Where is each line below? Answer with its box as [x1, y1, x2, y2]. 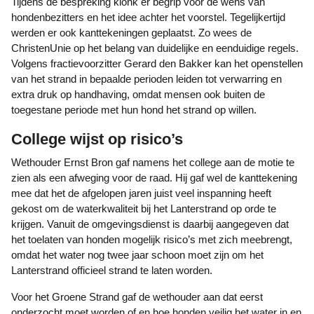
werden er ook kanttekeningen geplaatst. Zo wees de [11, 27, 252, 39]
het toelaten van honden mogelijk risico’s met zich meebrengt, [11, 233, 292, 245]
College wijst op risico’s [11, 130, 183, 148]
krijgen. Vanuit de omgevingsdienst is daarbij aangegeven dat [11, 218, 289, 230]
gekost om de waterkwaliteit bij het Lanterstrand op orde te [11, 203, 276, 214]
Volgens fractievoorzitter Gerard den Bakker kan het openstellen [11, 57, 303, 69]
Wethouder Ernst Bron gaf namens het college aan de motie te [11, 156, 21, 168]
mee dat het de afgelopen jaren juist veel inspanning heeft [11, 187, 271, 199]
